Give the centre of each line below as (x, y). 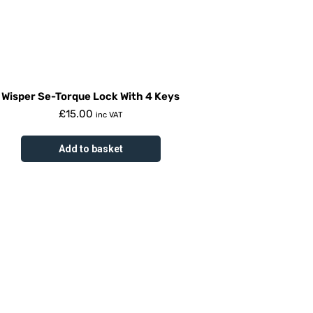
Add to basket (91, 149)
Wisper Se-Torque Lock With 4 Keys (91, 97)
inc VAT (110, 115)
